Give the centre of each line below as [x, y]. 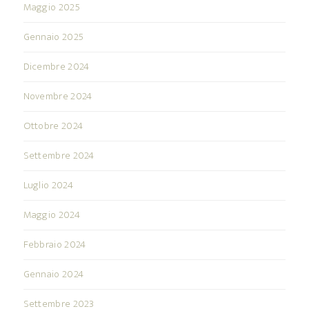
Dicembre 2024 [56, 67]
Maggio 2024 [51, 215]
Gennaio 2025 [53, 37]
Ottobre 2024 [53, 126]
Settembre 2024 [59, 156]
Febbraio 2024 [54, 245]
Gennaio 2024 [53, 275]
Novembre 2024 [58, 97]
